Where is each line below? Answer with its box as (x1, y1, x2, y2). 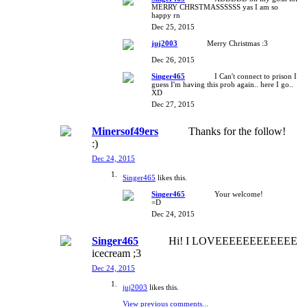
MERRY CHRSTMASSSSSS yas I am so (151, 2, 278, 11)
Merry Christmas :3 (207, 38, 268, 47)
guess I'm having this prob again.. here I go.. (151, 79, 293, 88)
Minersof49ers (92, 125, 158, 137)
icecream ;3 (92, 247, 141, 259)
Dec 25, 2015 (151, 22, 195, 31)
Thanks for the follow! (188, 125, 286, 137)
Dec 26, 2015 (151, 55, 195, 64)
